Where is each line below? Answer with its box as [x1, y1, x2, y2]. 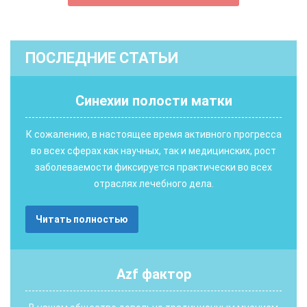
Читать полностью [36, 214, 128, 225]
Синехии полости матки [75, 93, 232, 110]
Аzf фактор [116, 266, 191, 283]
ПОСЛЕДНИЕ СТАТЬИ [25, 49, 178, 67]
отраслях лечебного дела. [93, 178, 214, 190]
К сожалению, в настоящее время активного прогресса [25, 129, 282, 140]
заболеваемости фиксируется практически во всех [35, 162, 272, 173]
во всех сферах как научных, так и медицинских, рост [31, 145, 276, 157]
